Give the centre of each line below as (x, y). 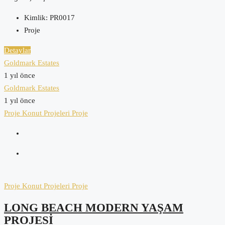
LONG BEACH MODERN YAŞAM (94, 208)
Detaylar (17, 50)
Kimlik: (36, 17)
